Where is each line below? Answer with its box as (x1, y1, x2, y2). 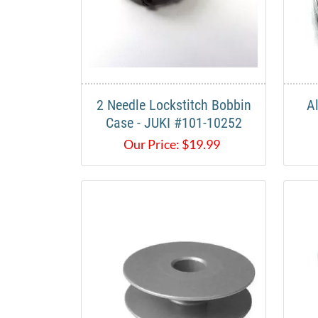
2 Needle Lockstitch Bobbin (96, 97, 251, 114)
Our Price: (123, 136, 180, 153)
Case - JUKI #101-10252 (105, 114, 242, 132)
